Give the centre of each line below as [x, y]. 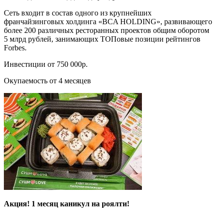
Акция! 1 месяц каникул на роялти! [67, 203]
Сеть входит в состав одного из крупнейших [78, 13]
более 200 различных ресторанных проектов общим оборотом [107, 30]
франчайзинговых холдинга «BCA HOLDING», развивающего [108, 21]
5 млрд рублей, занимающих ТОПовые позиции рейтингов [102, 39]
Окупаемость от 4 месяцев [47, 80]
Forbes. [15, 47]
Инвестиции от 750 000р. [46, 64]
